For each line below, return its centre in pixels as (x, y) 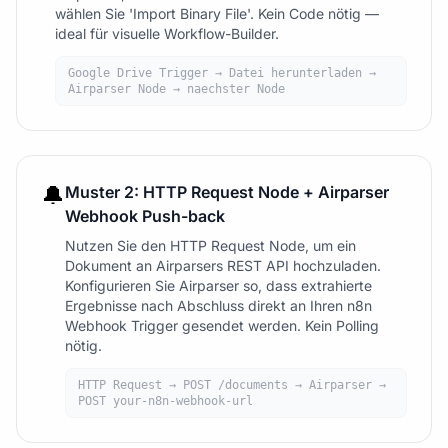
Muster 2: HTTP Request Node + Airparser (227, 192)
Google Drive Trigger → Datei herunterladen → (222, 73)
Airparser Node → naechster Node (176, 89)
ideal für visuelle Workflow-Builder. (167, 34)
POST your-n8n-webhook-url (165, 401)
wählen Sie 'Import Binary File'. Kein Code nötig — (217, 14)
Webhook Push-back (145, 216)
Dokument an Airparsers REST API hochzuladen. (223, 266)
